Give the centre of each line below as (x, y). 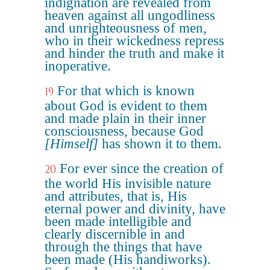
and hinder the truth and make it (134, 53)
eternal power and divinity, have (135, 209)
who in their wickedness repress (134, 41)
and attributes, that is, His (116, 196)
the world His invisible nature (128, 184)
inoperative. (78, 66)
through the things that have (123, 247)
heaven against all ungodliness (130, 15)
